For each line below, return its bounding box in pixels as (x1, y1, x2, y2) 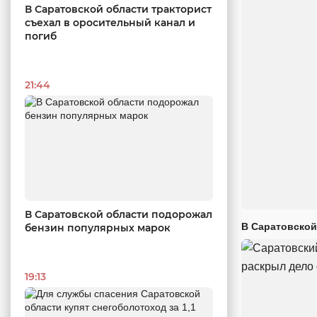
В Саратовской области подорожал (25, 208, 212, 221)
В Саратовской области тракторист (25, 2, 212, 16)
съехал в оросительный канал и (25, 16, 195, 29)
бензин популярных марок (25, 221, 171, 235)
